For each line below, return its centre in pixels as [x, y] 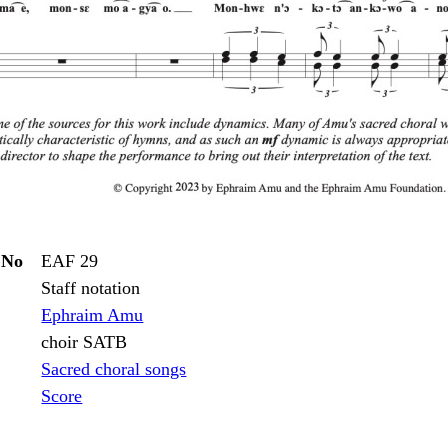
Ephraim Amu [92, 314]
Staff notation [91, 287]
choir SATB [84, 341]
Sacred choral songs [114, 368]
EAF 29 [70, 260]
